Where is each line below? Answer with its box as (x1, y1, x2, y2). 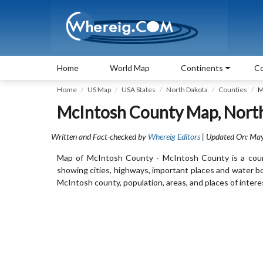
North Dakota (166, 85, 208, 94)
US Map (87, 85, 111, 94)
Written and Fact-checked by (51, 131, 148, 141)
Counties (218, 85, 247, 94)
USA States (122, 85, 156, 94)
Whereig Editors (148, 131, 200, 141)
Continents (181, 63, 223, 73)
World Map (110, 63, 150, 73)
